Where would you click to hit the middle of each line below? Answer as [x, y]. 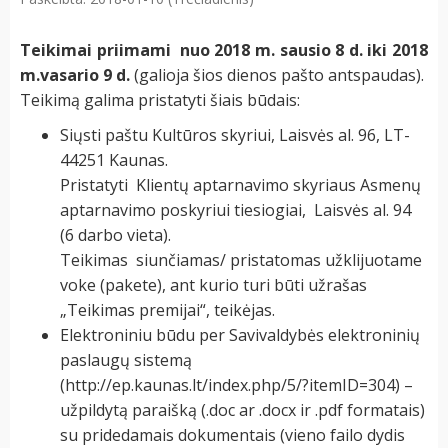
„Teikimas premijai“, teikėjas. [167, 310]
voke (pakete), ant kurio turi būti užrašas [213, 285]
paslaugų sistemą [126, 360]
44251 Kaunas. [114, 160]
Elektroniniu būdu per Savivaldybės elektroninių [240, 335]
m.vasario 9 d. [75, 75]
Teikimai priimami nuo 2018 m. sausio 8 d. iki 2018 [224, 50]
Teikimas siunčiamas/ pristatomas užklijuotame [241, 260]
